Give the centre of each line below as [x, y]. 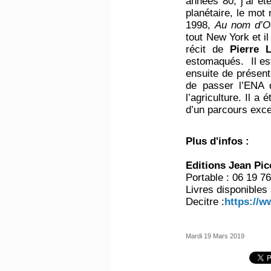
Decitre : [205, 201]
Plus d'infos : [218, 141]
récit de [208, 49]
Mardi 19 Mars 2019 [215, 236]
